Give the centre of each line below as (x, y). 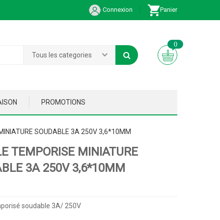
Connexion (117, 10)
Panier (169, 10)
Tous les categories (62, 55)
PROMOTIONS (63, 102)
